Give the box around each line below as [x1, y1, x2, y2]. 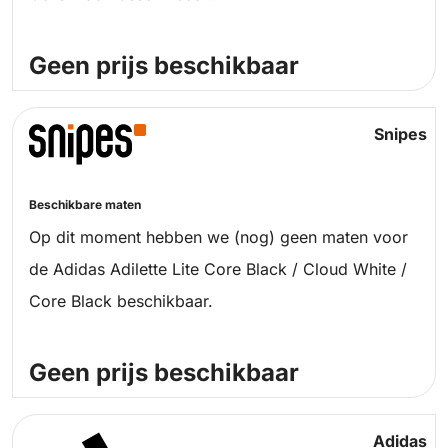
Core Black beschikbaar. [29, 291, 213, 312]
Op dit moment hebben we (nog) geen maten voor [29, 227, 408, 248]
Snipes [373, 124, 427, 144]
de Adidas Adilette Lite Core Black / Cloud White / [29, 259, 407, 280]
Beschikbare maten [29, 197, 141, 213]
